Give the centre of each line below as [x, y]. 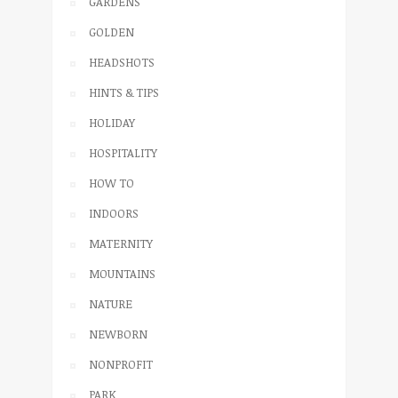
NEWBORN [118, 334]
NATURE [111, 303]
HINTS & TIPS [124, 92]
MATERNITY [121, 243]
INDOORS [114, 213]
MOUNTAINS [122, 273]
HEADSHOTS [122, 62]
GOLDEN [111, 32]
